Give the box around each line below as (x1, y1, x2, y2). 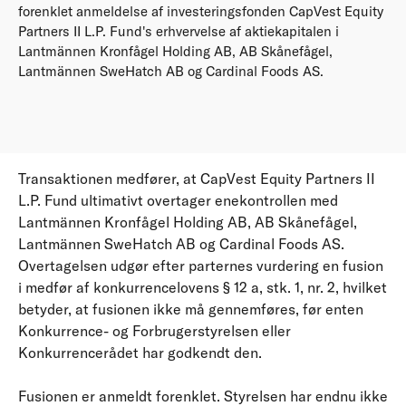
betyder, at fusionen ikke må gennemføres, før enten (18, 299, 363, 318)
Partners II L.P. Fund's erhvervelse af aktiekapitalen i (18, 22, 339, 40)
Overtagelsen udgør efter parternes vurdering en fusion (18, 256, 383, 275)
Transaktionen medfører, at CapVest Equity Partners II (18, 169, 375, 188)
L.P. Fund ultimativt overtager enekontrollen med (18, 190, 338, 209)
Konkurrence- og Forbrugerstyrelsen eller (18, 321, 291, 340)
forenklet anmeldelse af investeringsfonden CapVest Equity (18, 2, 383, 20)
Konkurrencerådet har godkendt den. (18, 343, 262, 362)
